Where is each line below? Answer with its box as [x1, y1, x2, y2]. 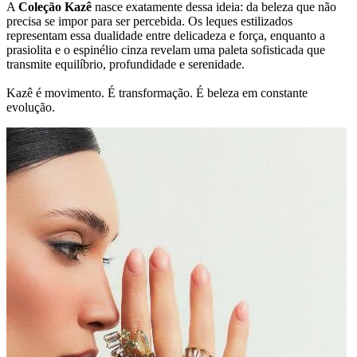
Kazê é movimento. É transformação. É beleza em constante [6, 85, 308, 100]
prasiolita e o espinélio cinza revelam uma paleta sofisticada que [6, 42, 325, 57]
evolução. [6, 100, 55, 114]
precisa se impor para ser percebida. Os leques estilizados [6, 14, 292, 28]
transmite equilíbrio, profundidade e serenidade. [6, 57, 245, 71]
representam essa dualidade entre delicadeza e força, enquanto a [6, 28, 325, 42]
